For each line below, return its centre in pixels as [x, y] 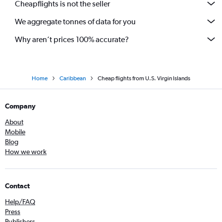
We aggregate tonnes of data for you [75, 21]
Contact [17, 186]
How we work [26, 152]
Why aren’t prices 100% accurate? [72, 39]
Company [20, 106]
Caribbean [73, 78]
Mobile [15, 132]
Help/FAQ [20, 202]
